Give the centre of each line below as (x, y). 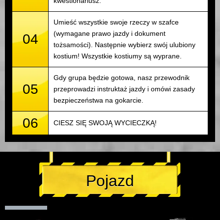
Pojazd (110, 181)
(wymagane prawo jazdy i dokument (110, 34)
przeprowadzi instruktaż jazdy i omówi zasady (124, 89)
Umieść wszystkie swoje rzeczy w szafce (116, 22)
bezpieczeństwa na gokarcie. (98, 100)
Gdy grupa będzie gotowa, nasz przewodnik (122, 78)
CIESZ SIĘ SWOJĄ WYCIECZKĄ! (105, 123)
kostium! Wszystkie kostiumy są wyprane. (118, 56)
